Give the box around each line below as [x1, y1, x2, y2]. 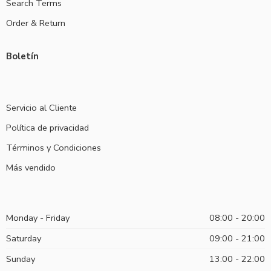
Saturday [6, 232, 41, 244]
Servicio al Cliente [6, 101, 77, 114]
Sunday [6, 252, 35, 265]
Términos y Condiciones [6, 141, 101, 154]
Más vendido [6, 161, 56, 174]
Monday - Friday [6, 211, 70, 224]
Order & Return [6, 16, 65, 29]
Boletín [6, 50, 39, 62]
